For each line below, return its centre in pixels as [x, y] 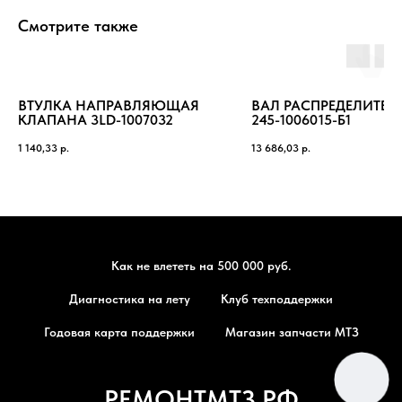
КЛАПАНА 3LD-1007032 [96, 119]
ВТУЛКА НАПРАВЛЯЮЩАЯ [109, 105]
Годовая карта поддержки [119, 332]
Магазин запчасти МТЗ [292, 332]
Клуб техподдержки [277, 298]
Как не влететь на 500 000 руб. [201, 265]
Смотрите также [78, 25]
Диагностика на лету [130, 298]
